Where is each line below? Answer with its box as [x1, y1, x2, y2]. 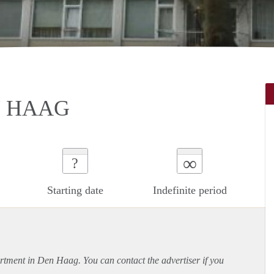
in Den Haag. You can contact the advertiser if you [25, 254, 224, 265]
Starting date [46, 183, 103, 196]
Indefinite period [152, 183, 227, 196]
